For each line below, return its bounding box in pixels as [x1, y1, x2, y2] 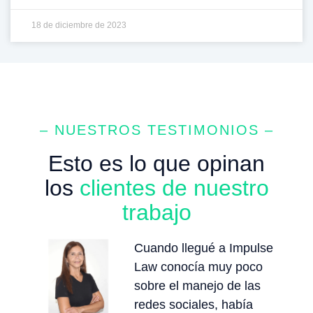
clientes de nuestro [79, 175, 269, 201]
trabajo [122, 199, 191, 225]
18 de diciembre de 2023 [31, 20, 126, 30]
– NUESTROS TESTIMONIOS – [39, 122, 274, 138]
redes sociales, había [134, 297, 254, 312]
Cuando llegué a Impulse [134, 240, 274, 255]
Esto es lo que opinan [48, 150, 265, 176]
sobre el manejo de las [134, 278, 261, 293]
